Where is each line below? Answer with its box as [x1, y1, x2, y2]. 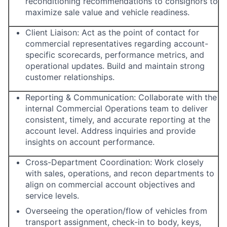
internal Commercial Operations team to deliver [25, 103, 208, 113]
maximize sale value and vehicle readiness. [25, 7, 190, 17]
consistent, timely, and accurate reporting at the [25, 115, 210, 125]
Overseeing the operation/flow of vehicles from [25, 206, 207, 216]
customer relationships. [25, 72, 115, 82]
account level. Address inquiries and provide [25, 126, 196, 136]
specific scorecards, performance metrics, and [25, 50, 204, 60]
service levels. [25, 191, 79, 201]
